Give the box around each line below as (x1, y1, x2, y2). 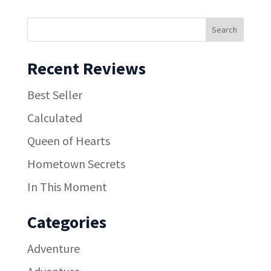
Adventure (27, 240, 80, 256)
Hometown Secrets (27, 155, 125, 171)
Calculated (27, 109, 82, 125)
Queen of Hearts (27, 132, 110, 148)
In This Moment (27, 178, 107, 194)
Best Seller (27, 87, 82, 102)
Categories (27, 211, 106, 233)
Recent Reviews (27, 57, 146, 79)
